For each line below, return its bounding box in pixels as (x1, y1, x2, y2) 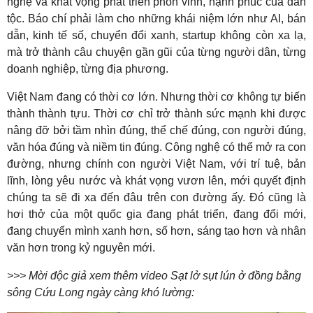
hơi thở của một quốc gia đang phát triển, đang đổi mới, (7, 208, 306, 220)
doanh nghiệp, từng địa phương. (7, 62, 168, 75)
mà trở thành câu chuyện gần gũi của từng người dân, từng (7, 45, 306, 58)
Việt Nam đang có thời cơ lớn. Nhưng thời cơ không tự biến (7, 90, 306, 103)
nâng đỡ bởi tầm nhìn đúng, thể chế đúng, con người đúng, (7, 124, 306, 136)
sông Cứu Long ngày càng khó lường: (7, 286, 194, 298)
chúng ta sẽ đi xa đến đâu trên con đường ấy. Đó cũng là (7, 191, 306, 203)
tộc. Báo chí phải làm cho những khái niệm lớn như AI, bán (7, 12, 306, 24)
